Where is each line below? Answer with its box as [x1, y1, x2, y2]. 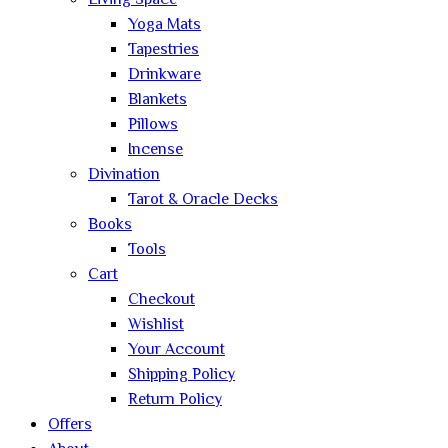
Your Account [128, 337, 225, 363]
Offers [48, 412, 92, 438]
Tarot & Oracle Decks [128, 187, 278, 213]
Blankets [128, 87, 187, 113]
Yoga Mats [128, 12, 201, 38]
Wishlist [128, 312, 184, 338]
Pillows [128, 112, 178, 138]
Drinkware [128, 62, 201, 88]
